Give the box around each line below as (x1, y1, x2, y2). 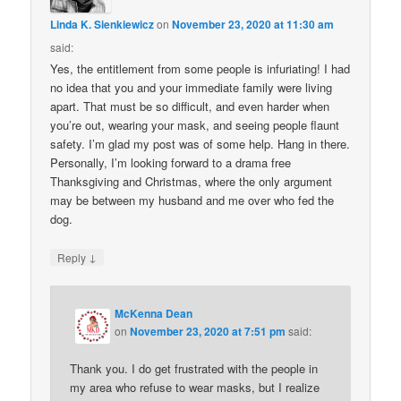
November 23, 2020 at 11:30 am (172, 16, 335, 33)
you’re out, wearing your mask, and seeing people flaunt (50, 116, 340, 134)
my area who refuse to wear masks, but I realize (70, 378, 320, 396)
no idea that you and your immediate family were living (50, 79, 333, 97)
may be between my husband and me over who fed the (50, 192, 335, 209)
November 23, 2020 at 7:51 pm (130, 322, 286, 339)
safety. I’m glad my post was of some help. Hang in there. (50, 135, 351, 153)
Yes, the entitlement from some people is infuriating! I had (50, 60, 351, 78)
